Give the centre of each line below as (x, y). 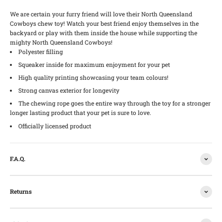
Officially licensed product (55, 126)
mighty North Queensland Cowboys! (61, 42)
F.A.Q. (18, 159)
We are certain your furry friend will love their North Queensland (101, 14)
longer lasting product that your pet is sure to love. (81, 113)
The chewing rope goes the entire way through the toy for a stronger (114, 103)
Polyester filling (41, 51)
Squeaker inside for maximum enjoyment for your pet (94, 64)
